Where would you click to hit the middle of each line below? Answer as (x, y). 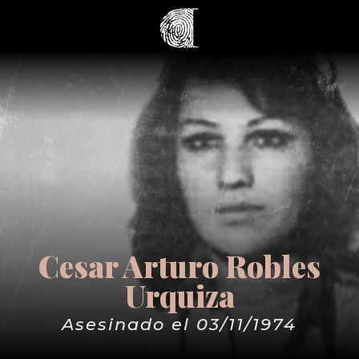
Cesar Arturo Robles (179, 266)
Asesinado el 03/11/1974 (179, 324)
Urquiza (179, 295)
